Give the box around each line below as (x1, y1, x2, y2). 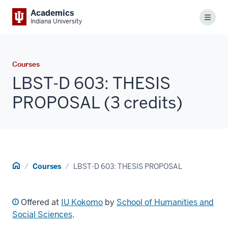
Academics (31, 8, 74, 18)
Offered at (19, 196, 61, 208)
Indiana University (31, 17, 82, 25)
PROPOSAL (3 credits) (12, 92, 183, 113)
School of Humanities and (117, 196, 214, 208)
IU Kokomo (61, 196, 103, 208)
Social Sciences (12, 209, 72, 220)
